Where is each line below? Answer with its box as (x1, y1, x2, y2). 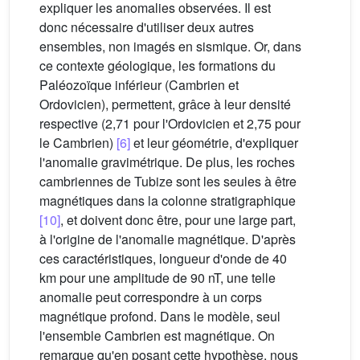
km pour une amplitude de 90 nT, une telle (39, 268, 276, 288)
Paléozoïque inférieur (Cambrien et (39, 76, 239, 95)
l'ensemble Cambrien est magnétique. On (39, 326, 275, 346)
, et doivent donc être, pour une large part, (60, 211, 296, 230)
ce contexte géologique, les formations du (39, 56, 276, 76)
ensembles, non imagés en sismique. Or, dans (39, 37, 301, 56)
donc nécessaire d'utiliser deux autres (39, 18, 254, 37)
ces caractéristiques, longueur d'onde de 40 (39, 249, 287, 268)
